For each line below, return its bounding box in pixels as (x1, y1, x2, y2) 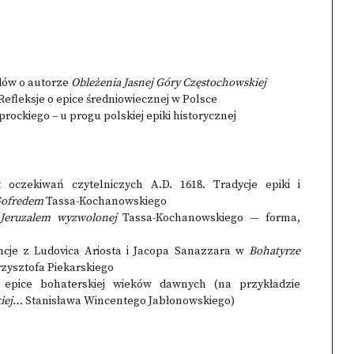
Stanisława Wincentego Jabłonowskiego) (25, 294, 235, 308)
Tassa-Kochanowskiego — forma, (122, 211, 301, 225)
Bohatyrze (249, 244, 301, 258)
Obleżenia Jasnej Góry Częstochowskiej (71, 76, 266, 90)
